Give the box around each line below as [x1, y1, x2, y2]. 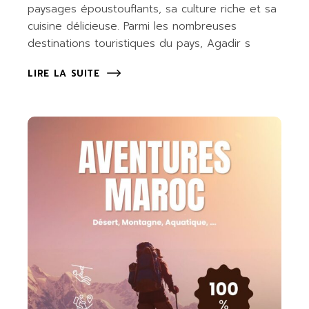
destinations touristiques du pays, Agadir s [28, 36, 251, 52]
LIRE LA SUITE [28, 67, 100, 81]
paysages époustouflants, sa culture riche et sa [28, 1, 277, 17]
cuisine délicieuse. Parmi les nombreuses [28, 19, 237, 34]
